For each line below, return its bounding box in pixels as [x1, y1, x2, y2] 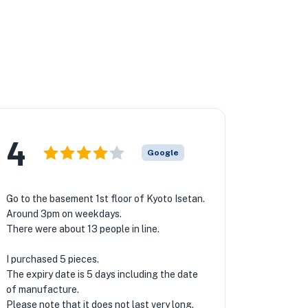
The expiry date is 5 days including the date [5, 269, 198, 280]
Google [146, 148, 179, 157]
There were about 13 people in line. [5, 223, 159, 234]
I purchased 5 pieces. [5, 254, 99, 265]
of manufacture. [5, 284, 79, 295]
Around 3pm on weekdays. [5, 208, 122, 219]
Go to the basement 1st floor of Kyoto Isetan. [5, 193, 205, 204]
